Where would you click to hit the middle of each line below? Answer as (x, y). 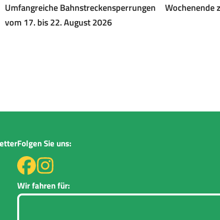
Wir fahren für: (43, 186)
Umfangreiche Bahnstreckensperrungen (80, 8)
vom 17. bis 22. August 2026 (58, 22)
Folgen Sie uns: (44, 143)
